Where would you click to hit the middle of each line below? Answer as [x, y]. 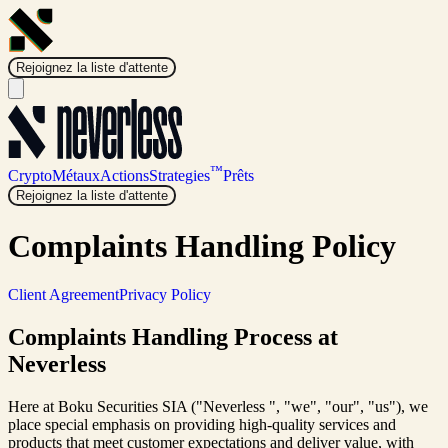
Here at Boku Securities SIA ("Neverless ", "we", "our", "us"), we [218, 407]
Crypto [30, 176]
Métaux [76, 176]
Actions [124, 176]
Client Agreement [63, 295]
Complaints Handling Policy [202, 245]
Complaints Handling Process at [173, 337]
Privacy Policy [165, 295]
